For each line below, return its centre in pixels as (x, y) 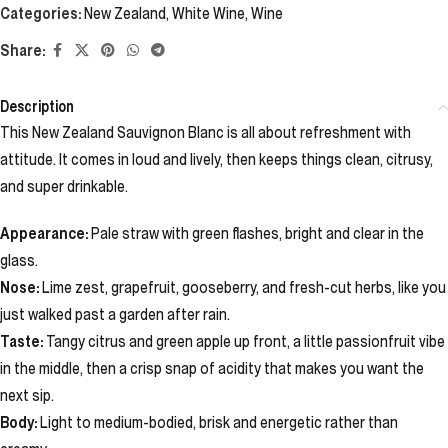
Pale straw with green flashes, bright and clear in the (256, 233)
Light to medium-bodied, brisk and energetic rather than (217, 422)
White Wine (208, 13)
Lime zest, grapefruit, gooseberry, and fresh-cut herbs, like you (242, 287)
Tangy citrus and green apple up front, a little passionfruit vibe (244, 341)
